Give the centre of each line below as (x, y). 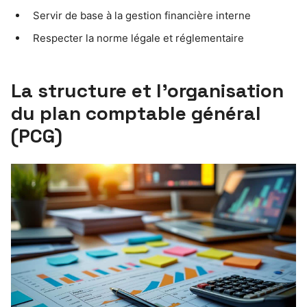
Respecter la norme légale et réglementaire (138, 38)
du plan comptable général (136, 113)
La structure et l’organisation (147, 90)
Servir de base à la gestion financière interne (142, 15)
